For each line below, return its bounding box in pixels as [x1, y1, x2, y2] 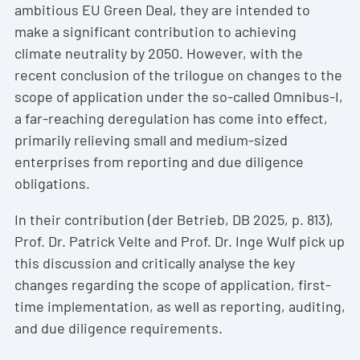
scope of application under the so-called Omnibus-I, [14, 88, 343, 106]
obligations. [14, 174, 90, 193]
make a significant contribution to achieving [14, 22, 297, 41]
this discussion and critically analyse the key [14, 254, 295, 272]
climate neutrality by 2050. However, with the [14, 44, 303, 63]
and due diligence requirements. [14, 319, 223, 337]
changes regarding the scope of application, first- [14, 276, 331, 294]
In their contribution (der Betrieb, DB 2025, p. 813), [14, 211, 333, 229]
